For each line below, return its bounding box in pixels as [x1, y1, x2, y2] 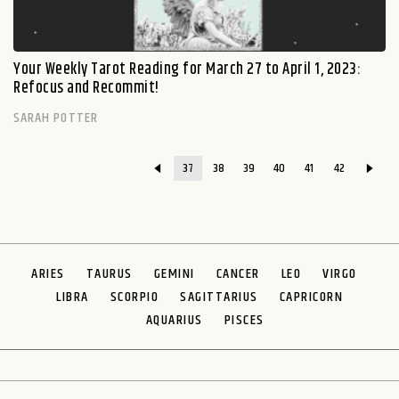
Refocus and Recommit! [13, 75, 159, 101]
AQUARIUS [145, 308, 203, 331]
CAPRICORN [279, 285, 343, 308]
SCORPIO [110, 285, 159, 308]
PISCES [224, 308, 265, 331]
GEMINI [153, 262, 195, 285]
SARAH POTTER [13, 106, 98, 129]
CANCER [216, 262, 260, 285]
